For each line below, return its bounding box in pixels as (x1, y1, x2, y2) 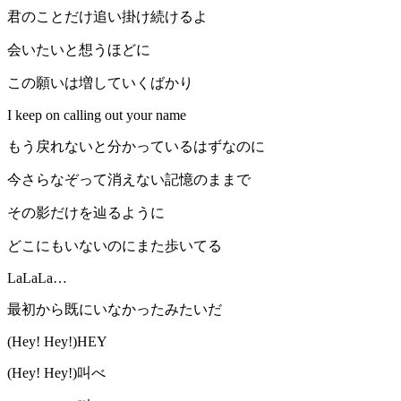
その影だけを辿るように (7, 205, 165, 221)
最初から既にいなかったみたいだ (7, 302, 222, 318)
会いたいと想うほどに (7, 42, 150, 58)
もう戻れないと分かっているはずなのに (7, 139, 265, 155)
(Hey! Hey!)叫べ (7, 365, 106, 381)
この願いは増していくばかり (7, 75, 193, 91)
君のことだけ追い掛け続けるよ (7, 9, 208, 25)
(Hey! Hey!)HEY (7, 334, 107, 350)
